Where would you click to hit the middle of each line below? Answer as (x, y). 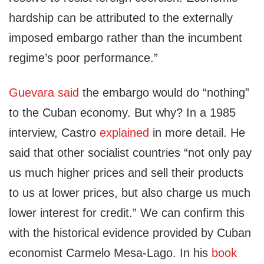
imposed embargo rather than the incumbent (126, 38)
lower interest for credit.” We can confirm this (127, 213)
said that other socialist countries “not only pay (130, 153)
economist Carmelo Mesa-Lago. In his (110, 253)
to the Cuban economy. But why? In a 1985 (122, 113)
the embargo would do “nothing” (164, 93)
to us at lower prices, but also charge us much (130, 193)
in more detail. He (197, 133)
